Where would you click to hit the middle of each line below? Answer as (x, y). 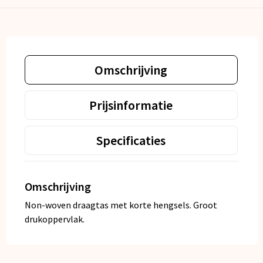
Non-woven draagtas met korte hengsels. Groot (121, 205)
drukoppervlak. (54, 219)
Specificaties (131, 141)
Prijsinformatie (131, 105)
